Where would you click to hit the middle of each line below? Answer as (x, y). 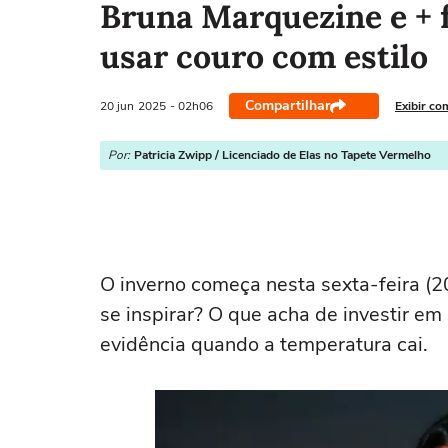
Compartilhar (287, 105)
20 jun (117, 105)
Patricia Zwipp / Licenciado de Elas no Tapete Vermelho (282, 155)
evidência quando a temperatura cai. (264, 344)
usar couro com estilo (264, 56)
